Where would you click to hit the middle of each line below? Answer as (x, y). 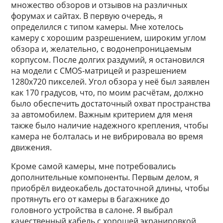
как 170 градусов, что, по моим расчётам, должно (108, 93)
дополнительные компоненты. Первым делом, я (105, 177)
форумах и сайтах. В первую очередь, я (87, 16)
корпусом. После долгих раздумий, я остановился (108, 60)
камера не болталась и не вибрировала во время (107, 136)
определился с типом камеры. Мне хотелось (97, 27)
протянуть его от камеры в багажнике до (91, 199)
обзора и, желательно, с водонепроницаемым (102, 49)
